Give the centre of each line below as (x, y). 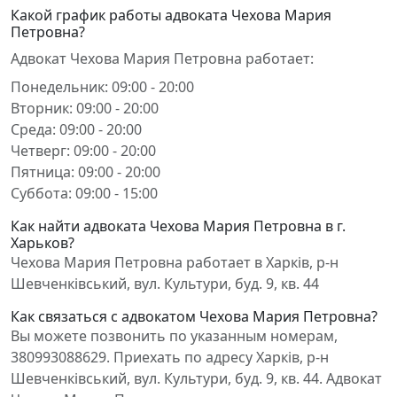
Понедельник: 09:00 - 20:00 (102, 87)
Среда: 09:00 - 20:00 (76, 129)
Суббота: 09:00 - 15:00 (84, 193)
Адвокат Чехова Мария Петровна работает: (162, 58)
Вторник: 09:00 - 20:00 (85, 108)
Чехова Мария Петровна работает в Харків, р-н (175, 262)
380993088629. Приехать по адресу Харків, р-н (170, 357)
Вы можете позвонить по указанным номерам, (174, 336)
